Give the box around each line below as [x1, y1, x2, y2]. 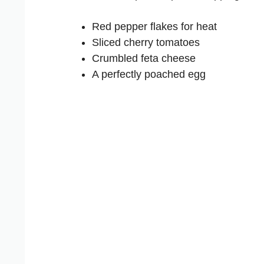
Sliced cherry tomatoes [92, 37, 200, 49]
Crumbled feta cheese [92, 52, 196, 65]
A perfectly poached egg [92, 68, 206, 81]
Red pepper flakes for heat [92, 21, 217, 33]
